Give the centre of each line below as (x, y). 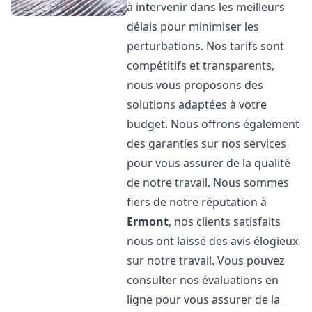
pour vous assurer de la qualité (209, 163)
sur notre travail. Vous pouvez (206, 260)
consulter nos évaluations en (203, 280)
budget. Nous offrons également (213, 124)
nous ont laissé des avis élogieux (213, 241)
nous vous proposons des (195, 85)
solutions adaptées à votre (197, 104)
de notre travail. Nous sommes (208, 182)
